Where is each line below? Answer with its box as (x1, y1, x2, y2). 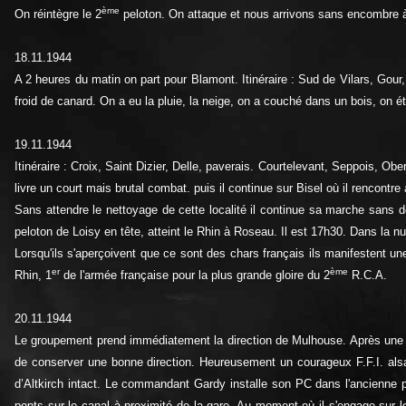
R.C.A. (348, 267, 387, 282)
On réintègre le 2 (14, 6, 101, 21)
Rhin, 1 (14, 267, 52, 282)
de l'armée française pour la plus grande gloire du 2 (60, 267, 330, 282)
